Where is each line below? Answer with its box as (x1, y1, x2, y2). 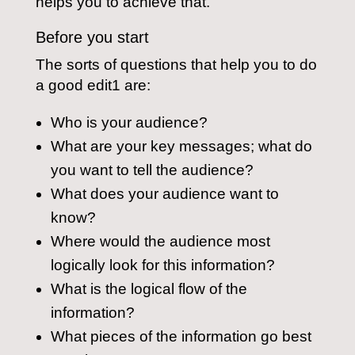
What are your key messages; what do (50, 138, 312, 155)
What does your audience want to (50, 185, 279, 202)
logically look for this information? (50, 257, 275, 273)
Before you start (35, 29, 149, 46)
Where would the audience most (50, 233, 270, 250)
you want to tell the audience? (50, 162, 254, 178)
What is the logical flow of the (50, 281, 247, 297)
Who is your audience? (50, 114, 208, 131)
